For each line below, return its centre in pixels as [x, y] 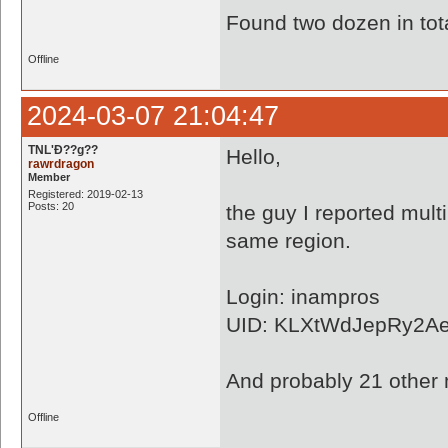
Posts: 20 [51, 206]
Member [49, 177]
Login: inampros [303, 296]
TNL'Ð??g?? [63, 150]
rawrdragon [61, 164]
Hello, [253, 156]
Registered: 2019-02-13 [85, 194]
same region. [288, 240]
